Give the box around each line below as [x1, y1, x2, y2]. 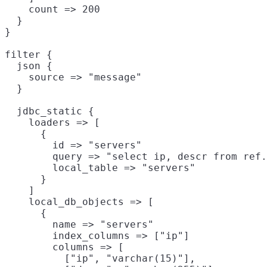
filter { [5, 48, 52, 60]
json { [5, 60, 52, 72]
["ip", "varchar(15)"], [5, 252, 195, 264]
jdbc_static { [5, 105, 94, 117]
